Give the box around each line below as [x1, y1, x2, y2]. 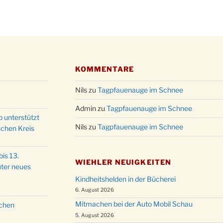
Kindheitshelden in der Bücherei [75, 175, 176, 184]
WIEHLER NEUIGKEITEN [75, 158, 172, 167]
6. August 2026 [75, 187, 114, 194]
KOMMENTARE [75, 65, 134, 73]
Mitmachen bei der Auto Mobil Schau [75, 200, 193, 209]
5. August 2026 [75, 212, 114, 219]
